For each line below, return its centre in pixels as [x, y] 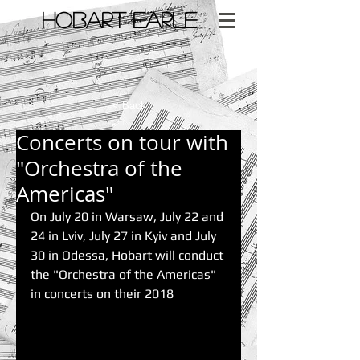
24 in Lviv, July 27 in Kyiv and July [125, 236]
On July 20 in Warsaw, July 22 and [129, 217]
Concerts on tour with [122, 143]
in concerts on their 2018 [102, 294]
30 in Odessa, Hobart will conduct [129, 255]
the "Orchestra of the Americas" [125, 274]
